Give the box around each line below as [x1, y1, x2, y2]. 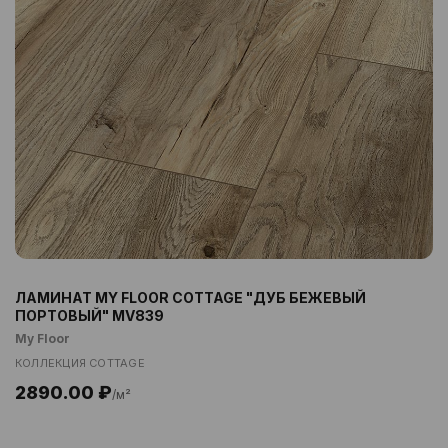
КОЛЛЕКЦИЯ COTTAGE [15, 356, 145, 370]
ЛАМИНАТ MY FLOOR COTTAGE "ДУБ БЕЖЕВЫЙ [15, 289, 366, 306]
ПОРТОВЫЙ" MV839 [15, 307, 164, 324]
